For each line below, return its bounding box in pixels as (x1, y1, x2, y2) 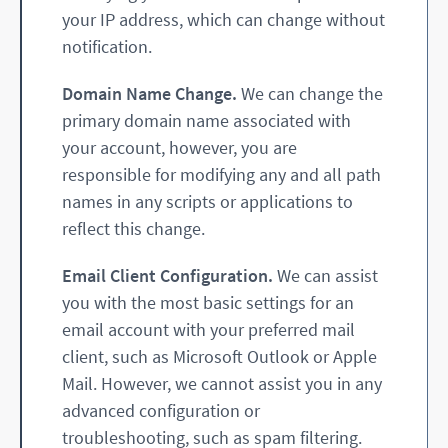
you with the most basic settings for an (62, 291, 354, 315)
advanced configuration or (62, 399, 260, 423)
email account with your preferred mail (62, 318, 355, 342)
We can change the (237, 82, 383, 106)
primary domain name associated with (62, 109, 351, 133)
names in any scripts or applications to (62, 190, 353, 214)
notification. (62, 35, 152, 59)
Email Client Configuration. (62, 264, 273, 288)
